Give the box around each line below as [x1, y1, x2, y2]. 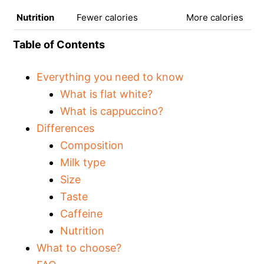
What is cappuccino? [60, 104, 164, 117]
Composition [60, 138, 124, 151]
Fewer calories [76, 11, 138, 23]
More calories [186, 11, 243, 23]
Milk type [60, 156, 106, 169]
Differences [37, 121, 95, 134]
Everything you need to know [37, 70, 184, 83]
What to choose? [37, 241, 122, 254]
